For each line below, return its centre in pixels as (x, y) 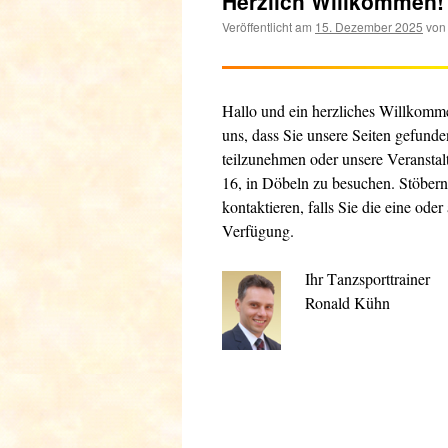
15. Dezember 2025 (369, 26)
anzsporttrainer (383, 278)
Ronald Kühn (347, 302)
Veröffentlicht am (267, 26)
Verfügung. (258, 230)
